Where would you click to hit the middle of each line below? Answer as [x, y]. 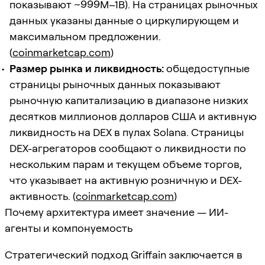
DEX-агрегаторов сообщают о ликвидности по [128, 148]
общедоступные [207, 68]
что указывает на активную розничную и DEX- [126, 180]
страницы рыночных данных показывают [115, 84]
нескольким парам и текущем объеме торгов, [126, 164]
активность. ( [43, 196]
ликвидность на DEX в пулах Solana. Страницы [127, 132]
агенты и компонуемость [69, 228]
